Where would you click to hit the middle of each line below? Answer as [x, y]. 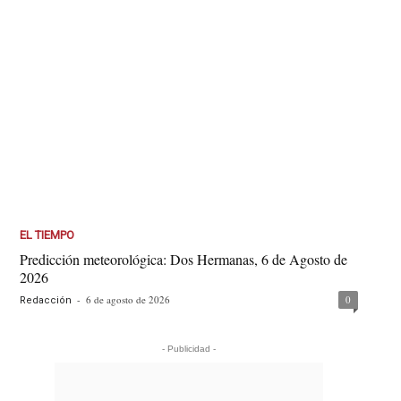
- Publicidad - [189, 349]
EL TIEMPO [47, 235]
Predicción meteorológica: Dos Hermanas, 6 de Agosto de [184, 260]
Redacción [46, 301]
